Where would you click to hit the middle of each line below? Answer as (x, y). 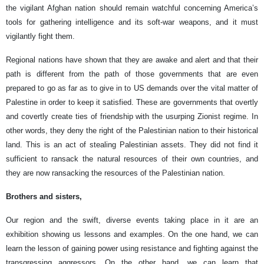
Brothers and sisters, (44, 196)
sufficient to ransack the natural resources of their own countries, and (132, 159)
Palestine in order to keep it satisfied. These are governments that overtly (132, 102)
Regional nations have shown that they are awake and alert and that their (132, 60)
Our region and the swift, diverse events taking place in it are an (132, 220)
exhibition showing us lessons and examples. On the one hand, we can (132, 234)
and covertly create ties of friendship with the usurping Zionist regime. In (132, 116)
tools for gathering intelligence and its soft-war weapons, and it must (132, 22)
